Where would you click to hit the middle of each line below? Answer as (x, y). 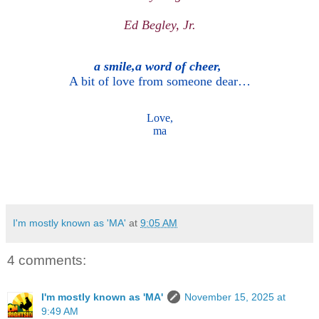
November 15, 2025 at (235, 297)
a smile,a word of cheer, (159, 67)
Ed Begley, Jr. (159, 25)
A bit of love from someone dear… (159, 82)
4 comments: (47, 261)
